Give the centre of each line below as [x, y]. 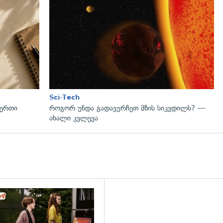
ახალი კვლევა [74, 118]
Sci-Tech [64, 97]
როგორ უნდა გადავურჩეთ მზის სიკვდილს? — [127, 108]
